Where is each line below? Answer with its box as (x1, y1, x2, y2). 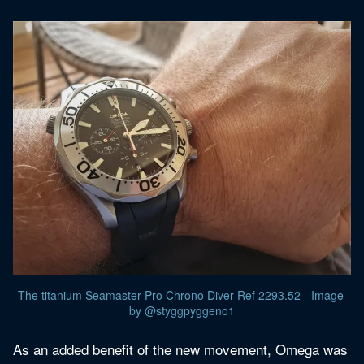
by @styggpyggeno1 (129, 302, 235, 319)
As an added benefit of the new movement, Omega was (13, 339, 348, 360)
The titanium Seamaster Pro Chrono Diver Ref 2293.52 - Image (17, 287, 344, 304)
